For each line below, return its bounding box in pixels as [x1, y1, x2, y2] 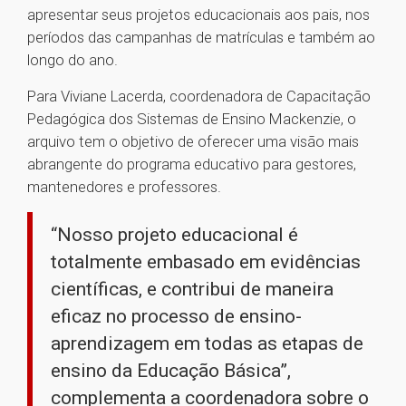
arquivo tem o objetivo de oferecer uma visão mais [27, 132, 359, 151]
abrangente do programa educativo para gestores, [27, 155, 356, 174]
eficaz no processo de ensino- [51, 305, 302, 328]
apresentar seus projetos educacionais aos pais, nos [27, 5, 370, 24]
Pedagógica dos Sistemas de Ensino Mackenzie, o [27, 110, 356, 129]
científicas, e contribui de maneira [51, 278, 333, 301]
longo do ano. [27, 51, 121, 70]
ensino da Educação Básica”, [51, 360, 291, 382]
